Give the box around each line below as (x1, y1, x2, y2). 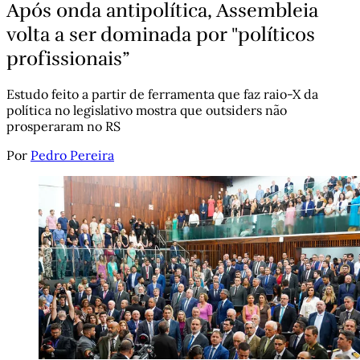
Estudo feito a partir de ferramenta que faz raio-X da (6, 86, 318, 103)
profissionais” (6, 46, 129, 71)
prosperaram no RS (6, 118, 121, 135)
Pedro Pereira (31, 147, 114, 164)
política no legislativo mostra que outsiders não (6, 102, 287, 119)
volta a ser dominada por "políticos (6, 22, 315, 47)
